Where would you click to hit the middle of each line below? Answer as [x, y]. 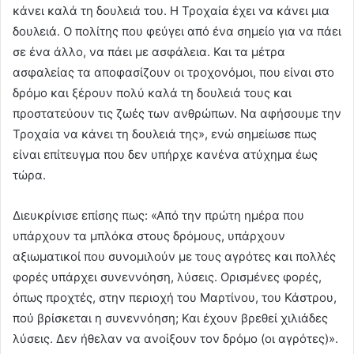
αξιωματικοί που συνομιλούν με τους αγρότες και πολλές [174, 256]
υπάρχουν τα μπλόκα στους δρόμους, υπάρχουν [149, 235]
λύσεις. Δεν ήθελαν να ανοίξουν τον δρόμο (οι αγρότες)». [175, 338]
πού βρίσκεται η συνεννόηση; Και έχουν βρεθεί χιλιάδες [170, 318]
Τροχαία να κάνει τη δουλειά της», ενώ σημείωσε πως [165, 134]
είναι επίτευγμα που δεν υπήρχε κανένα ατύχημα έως [165, 154]
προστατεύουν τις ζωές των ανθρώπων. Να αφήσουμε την [177, 113]
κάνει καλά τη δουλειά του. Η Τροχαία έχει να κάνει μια [171, 10]
